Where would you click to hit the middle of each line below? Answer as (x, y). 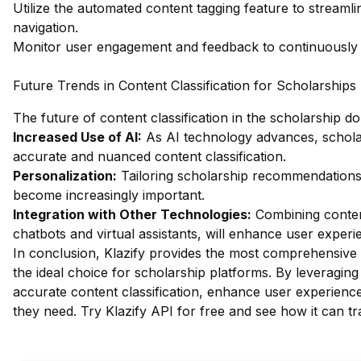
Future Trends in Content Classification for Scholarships (185, 85)
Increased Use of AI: (77, 137)
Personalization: (65, 176)
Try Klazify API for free (153, 311)
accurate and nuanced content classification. (149, 156)
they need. (47, 311)
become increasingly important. (109, 195)
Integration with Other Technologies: (132, 214)
